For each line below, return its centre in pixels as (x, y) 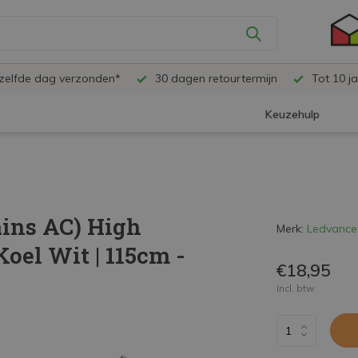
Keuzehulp (293, 115)
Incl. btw (295, 288)
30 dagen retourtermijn (215, 78)
